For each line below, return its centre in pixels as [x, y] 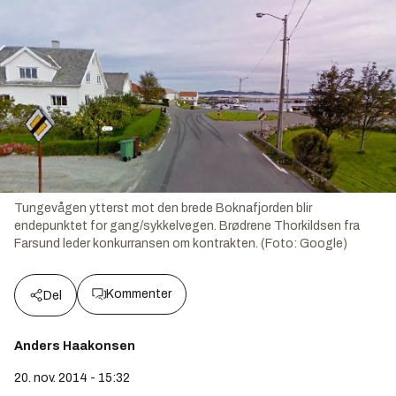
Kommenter [139, 294]
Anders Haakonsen [75, 346]
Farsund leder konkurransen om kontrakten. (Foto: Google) [181, 244]
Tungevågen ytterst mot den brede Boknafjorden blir [163, 209]
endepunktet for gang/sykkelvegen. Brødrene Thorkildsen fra [187, 226]
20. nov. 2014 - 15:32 [72, 378]
